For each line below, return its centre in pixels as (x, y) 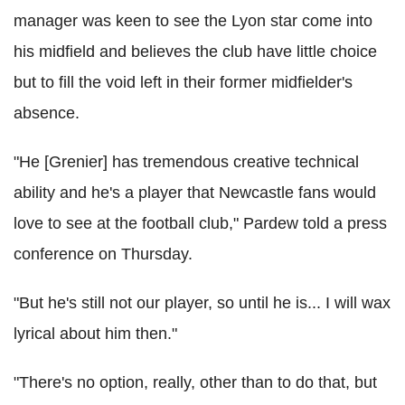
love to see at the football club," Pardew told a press (200, 223)
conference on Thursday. (103, 254)
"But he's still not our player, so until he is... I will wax (202, 303)
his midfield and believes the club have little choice (195, 52)
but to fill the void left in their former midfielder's (183, 82)
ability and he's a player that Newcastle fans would (195, 193)
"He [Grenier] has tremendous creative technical (186, 162)
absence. (47, 113)
